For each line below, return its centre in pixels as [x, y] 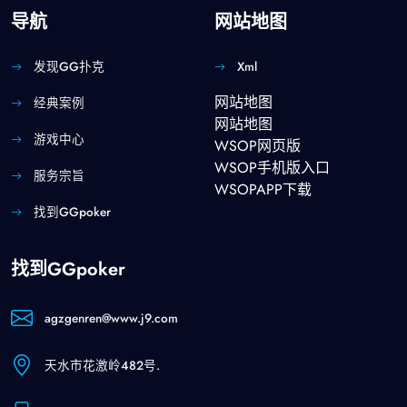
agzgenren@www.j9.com [111, 318]
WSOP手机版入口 [272, 168]
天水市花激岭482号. [102, 365]
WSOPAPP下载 [263, 190]
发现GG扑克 [69, 67]
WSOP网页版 [258, 146]
